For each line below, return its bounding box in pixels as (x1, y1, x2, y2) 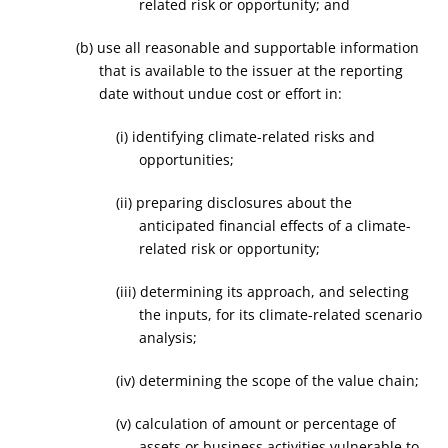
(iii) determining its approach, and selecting (116, 282, 410, 301)
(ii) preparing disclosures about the (116, 193, 353, 212)
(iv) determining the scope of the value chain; (116, 371, 420, 390)
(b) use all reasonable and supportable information (76, 38, 420, 57)
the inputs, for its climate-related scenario (138, 305, 422, 324)
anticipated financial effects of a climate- (138, 216, 411, 235)
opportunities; (138, 150, 238, 169)
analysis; (138, 328, 201, 347)
